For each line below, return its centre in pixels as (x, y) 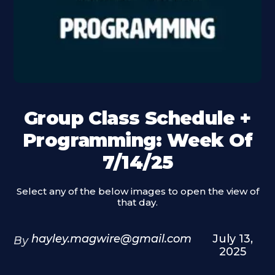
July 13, (233, 239)
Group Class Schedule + (137, 118)
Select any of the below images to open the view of (137, 191)
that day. (137, 202)
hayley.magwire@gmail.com (112, 239)
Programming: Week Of (137, 140)
